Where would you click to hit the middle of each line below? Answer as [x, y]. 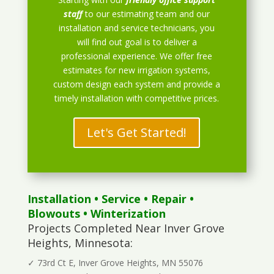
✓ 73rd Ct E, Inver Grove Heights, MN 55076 [115, 263]
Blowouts [54, 214]
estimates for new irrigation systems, [137, 70]
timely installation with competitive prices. [137, 98]
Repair [168, 199]
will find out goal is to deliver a [137, 42]
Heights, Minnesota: [80, 243]
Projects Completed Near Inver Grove [126, 228]
